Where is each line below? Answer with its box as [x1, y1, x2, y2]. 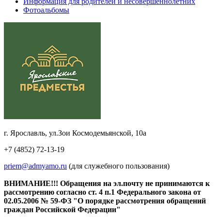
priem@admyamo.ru [4, 161, 67, 170]
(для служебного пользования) [67, 161, 170, 170]
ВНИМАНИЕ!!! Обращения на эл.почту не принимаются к [4, 179, 210, 187]
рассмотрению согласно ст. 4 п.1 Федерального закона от [4, 187, 201, 196]
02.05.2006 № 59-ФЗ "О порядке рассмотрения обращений [4, 196, 206, 205]
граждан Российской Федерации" [4, 205, 121, 214]
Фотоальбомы [23, 5, 69, 14]
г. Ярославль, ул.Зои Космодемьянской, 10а [4, 128, 146, 137]
